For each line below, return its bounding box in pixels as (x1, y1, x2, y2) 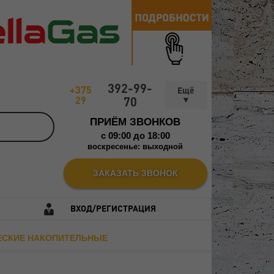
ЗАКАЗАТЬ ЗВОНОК (92, 168, 178, 178)
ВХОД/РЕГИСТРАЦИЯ (70, 202, 156, 213)
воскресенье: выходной (87, 142, 183, 151)
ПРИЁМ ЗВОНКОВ (90, 116, 180, 128)
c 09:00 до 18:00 (100, 130, 170, 141)
